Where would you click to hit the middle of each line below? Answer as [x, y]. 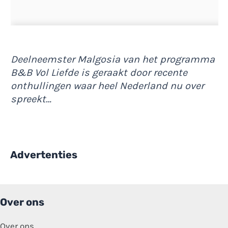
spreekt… [31, 99]
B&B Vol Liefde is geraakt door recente [99, 73]
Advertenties [44, 155]
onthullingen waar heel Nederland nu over [107, 86]
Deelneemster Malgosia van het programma [113, 60]
